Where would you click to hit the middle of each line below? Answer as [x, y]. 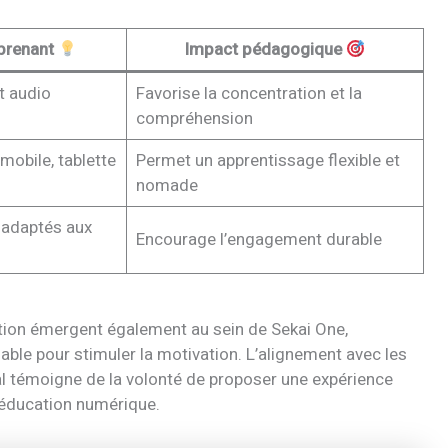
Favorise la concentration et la [248, 94]
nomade [166, 186]
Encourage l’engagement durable [258, 240]
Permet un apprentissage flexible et [267, 161]
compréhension [194, 119]
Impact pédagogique [265, 50]
